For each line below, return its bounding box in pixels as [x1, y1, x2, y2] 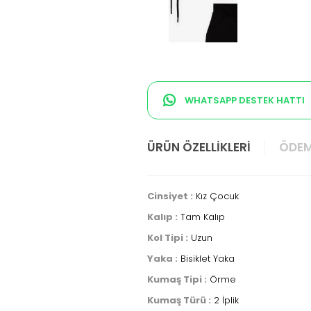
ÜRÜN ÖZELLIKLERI [147, 138, 251, 155]
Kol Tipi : [147, 230, 188, 244]
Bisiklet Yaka [178, 251, 235, 265]
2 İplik [211, 293, 239, 307]
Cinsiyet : [147, 189, 193, 203]
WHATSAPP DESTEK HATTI [183, 93, 305, 107]
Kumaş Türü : [147, 293, 211, 307]
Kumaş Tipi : [147, 272, 207, 286]
